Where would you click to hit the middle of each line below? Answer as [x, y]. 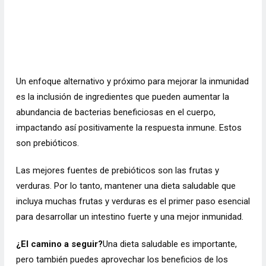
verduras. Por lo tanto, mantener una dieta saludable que [126, 186]
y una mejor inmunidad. [199, 217]
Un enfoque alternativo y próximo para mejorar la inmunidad [132, 81]
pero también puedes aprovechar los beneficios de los [122, 259]
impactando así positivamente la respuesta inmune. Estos [129, 128]
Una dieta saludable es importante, [170, 244]
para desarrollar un [53, 217]
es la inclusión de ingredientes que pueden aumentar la [122, 97]
